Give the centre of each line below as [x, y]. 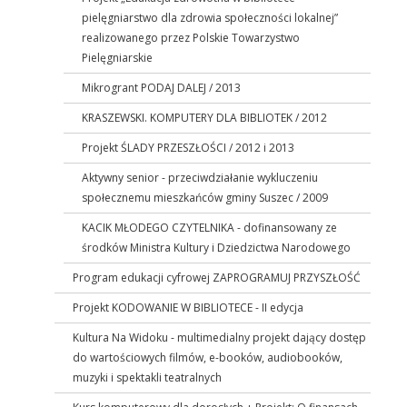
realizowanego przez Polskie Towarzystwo [191, 38]
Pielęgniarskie [117, 58]
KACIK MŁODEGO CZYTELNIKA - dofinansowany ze [209, 228]
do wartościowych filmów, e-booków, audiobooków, [208, 358]
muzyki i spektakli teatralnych [147, 378]
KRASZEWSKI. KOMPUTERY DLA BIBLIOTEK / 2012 [204, 118]
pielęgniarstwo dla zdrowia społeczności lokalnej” [210, 18]
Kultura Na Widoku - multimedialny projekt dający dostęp [219, 338]
